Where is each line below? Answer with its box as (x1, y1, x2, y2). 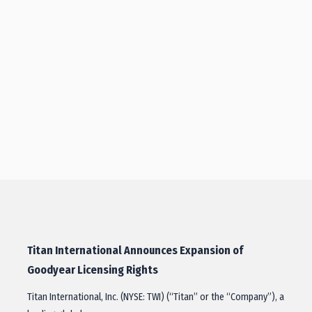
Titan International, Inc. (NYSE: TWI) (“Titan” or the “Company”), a (27, 291, 284, 303)
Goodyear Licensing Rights (27, 263, 158, 276)
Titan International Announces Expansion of (27, 244, 243, 257)
